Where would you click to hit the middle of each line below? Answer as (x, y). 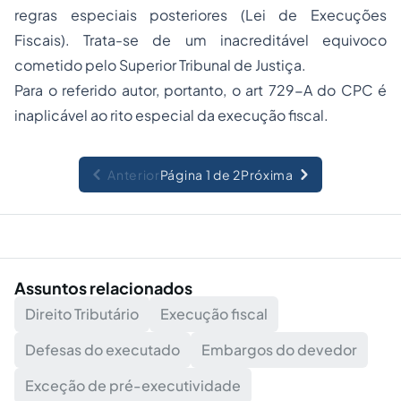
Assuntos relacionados (103, 288)
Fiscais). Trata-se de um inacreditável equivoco (200, 40)
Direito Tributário (82, 314)
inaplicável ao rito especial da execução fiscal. (171, 115)
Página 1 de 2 (200, 175)
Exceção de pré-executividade (133, 385)
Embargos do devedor (279, 350)
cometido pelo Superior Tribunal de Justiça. (160, 65)
